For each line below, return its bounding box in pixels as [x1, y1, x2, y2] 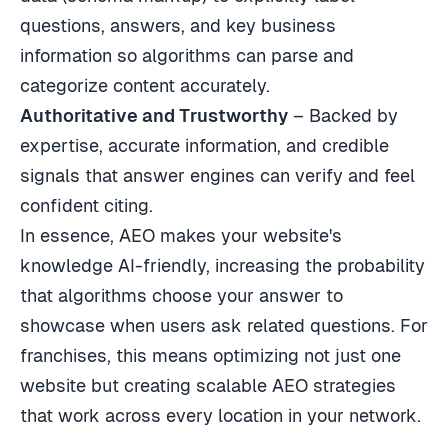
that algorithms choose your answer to [20, 285, 343, 307]
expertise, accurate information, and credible [20, 135, 389, 157]
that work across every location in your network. [20, 405, 421, 427]
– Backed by [288, 105, 398, 127]
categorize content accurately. [20, 75, 270, 97]
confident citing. [20, 195, 153, 217]
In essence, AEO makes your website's [20, 225, 342, 247]
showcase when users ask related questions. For [20, 315, 428, 337]
